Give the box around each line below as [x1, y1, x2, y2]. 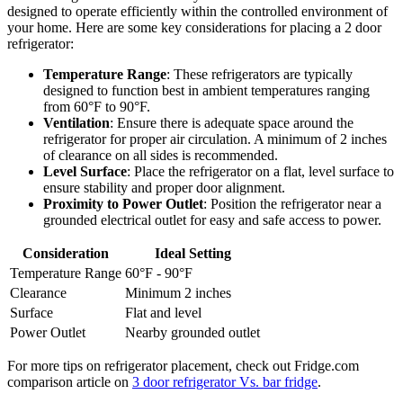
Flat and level [125, 304, 201, 320]
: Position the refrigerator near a [203, 195, 381, 211]
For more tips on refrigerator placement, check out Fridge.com [7, 357, 359, 373]
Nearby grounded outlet [125, 324, 260, 340]
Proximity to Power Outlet [43, 195, 203, 211]
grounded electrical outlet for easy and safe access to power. [43, 211, 381, 228]
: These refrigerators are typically [166, 66, 353, 82]
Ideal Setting [154, 245, 231, 261]
